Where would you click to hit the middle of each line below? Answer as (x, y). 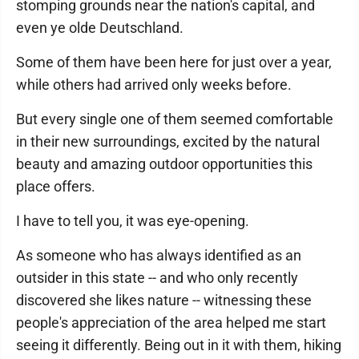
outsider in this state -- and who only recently (157, 278)
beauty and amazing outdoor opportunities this (164, 164)
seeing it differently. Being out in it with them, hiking (179, 345)
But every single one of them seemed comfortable (175, 119)
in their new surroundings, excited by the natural (168, 141)
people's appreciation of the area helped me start (171, 323)
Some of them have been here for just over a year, (174, 62)
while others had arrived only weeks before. (154, 85)
